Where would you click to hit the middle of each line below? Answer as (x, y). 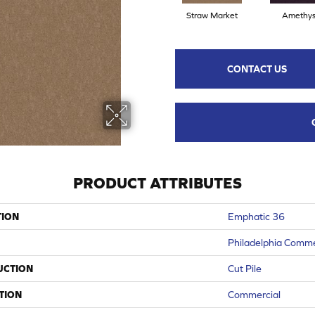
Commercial (254, 294)
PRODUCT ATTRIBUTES (157, 183)
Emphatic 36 (256, 216)
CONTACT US (257, 69)
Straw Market (212, 15)
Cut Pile (245, 268)
